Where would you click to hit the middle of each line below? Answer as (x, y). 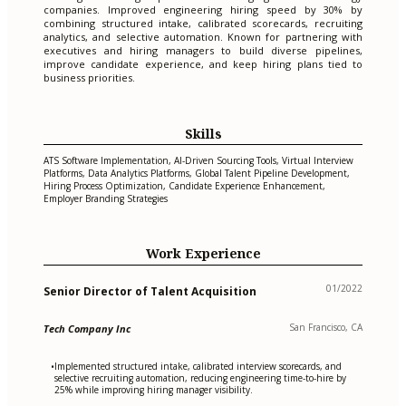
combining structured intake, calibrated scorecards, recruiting (203, 24)
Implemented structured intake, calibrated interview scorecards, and (198, 366)
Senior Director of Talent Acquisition (150, 291)
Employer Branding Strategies (106, 199)
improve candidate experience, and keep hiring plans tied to (203, 64)
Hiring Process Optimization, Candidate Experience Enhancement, (184, 186)
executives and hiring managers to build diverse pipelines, (203, 51)
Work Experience (203, 254)
